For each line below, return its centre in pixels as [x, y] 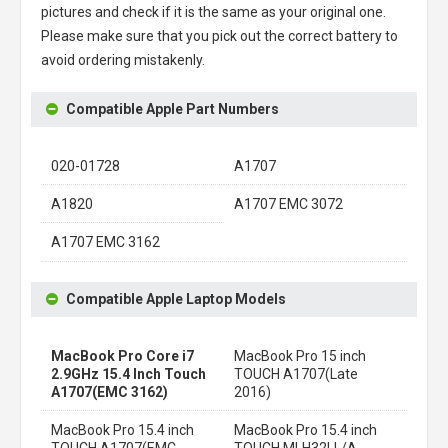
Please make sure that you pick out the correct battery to [219, 35]
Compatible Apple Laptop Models [176, 298]
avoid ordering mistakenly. [123, 59]
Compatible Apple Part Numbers [172, 108]
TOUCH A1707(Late [296, 373]
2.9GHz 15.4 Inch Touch [128, 373]
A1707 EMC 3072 [288, 203]
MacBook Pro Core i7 [122, 355]
